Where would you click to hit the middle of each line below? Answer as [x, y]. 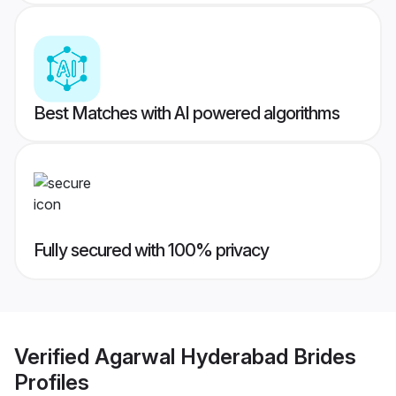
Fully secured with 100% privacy [151, 251]
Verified [54, 356]
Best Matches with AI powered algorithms [187, 114]
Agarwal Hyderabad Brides [225, 356]
